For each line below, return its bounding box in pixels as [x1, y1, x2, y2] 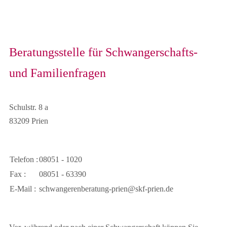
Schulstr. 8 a [9, 103, 48, 111]
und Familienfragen [9, 66, 106, 80]
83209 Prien [9, 117, 48, 125]
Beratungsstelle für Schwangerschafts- [9, 46, 198, 59]
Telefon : [10, 155, 38, 164]
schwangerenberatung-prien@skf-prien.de [39, 184, 173, 193]
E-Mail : [10, 184, 36, 193]
